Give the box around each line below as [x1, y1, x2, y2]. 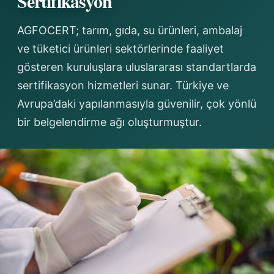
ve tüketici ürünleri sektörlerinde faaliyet [17, 42, 224, 55]
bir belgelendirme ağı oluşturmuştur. [17, 116, 202, 128]
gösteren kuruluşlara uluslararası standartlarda [17, 61, 256, 73]
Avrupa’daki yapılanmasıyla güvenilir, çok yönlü [17, 97, 256, 110]
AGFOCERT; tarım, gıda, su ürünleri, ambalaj [17, 24, 242, 37]
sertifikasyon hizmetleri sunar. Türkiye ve [17, 79, 229, 92]
